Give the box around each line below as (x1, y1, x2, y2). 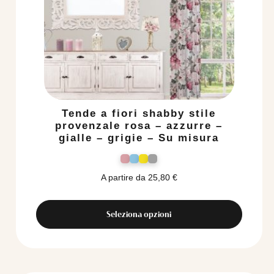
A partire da (100, 172, 146, 182)
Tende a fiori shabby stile (62, 108, 217, 120)
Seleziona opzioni (106, 209, 172, 219)
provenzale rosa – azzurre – (55, 120, 223, 132)
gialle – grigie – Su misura (59, 132, 220, 144)
